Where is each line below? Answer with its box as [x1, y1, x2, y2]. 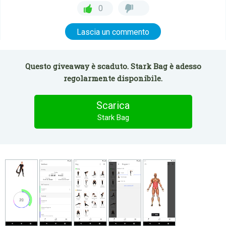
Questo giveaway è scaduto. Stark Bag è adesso [25, 61, 201, 71]
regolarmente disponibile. [64, 73, 162, 83]
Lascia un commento [77, 27, 149, 37]
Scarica [96, 99, 130, 111]
